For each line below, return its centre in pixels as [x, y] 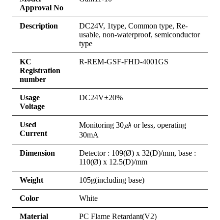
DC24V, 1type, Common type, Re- [133, 26]
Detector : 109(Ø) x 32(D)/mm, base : [137, 153]
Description [39, 26]
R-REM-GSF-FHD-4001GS [124, 62]
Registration [40, 71]
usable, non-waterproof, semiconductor [139, 35]
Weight [31, 180]
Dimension [37, 153]
